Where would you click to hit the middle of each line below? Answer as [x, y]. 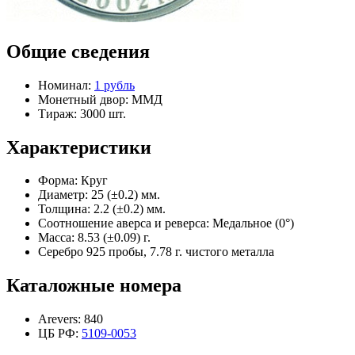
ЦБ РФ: [60, 334]
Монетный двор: [83, 99]
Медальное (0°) [252, 223]
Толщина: [64, 209]
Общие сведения [78, 51]
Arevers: [59, 319]
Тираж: [57, 113]
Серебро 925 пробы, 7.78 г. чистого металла [156, 252]
